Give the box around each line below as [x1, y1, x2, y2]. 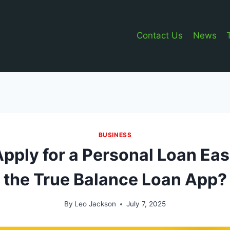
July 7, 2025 [126, 200, 166, 208]
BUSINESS [98, 130, 132, 139]
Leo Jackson [74, 200, 117, 208]
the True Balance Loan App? [3, 169, 227, 189]
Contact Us [137, 30, 183, 41]
